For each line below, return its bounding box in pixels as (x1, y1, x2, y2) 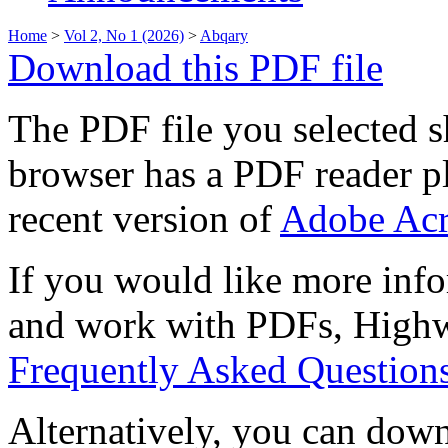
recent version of (8, 197, 280, 241)
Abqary (200, 27, 248, 45)
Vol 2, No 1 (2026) (64, 27, 184, 45)
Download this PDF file (8, 46, 383, 90)
